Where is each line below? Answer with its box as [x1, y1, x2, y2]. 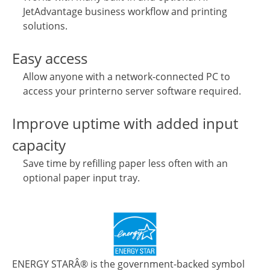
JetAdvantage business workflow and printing [23, 4, 228, 18]
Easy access [12, 48, 87, 68]
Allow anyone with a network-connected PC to [23, 69, 231, 83]
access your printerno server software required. [23, 84, 242, 98]
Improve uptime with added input [12, 113, 238, 133]
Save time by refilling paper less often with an [23, 156, 228, 170]
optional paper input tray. [23, 171, 140, 184]
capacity [12, 134, 66, 155]
